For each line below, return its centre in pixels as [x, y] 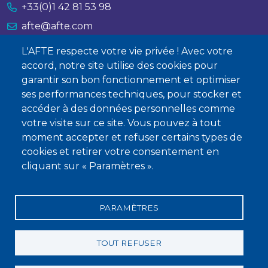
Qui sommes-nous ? [54, 109]
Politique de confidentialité [118, 234]
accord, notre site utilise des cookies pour [120, 66]
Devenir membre [48, 128]
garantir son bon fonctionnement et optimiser [131, 80]
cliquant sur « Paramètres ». [88, 166]
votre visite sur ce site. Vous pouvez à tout [121, 123]
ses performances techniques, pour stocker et [132, 95]
